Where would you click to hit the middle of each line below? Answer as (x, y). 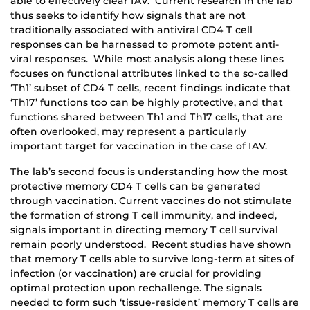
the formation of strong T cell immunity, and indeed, (144, 216)
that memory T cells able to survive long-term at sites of (152, 259)
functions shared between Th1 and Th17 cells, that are (147, 117)
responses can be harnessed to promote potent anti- (145, 45)
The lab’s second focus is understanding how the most (149, 172)
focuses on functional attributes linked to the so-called (149, 74)
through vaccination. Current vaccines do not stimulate (151, 201)
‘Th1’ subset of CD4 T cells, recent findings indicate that (151, 88)
